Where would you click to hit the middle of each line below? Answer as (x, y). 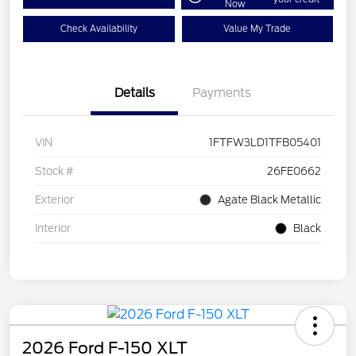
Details (134, 93)
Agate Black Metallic (269, 199)
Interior (53, 228)
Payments (222, 93)
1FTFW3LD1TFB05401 (265, 142)
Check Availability (99, 28)
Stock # (54, 171)
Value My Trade (257, 28)
